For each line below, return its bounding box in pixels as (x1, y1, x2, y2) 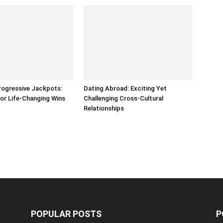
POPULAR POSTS (31, 209, 102, 219)
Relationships (84, 105, 124, 112)
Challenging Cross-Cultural (84, 95, 163, 102)
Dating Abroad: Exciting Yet (84, 85, 167, 92)
